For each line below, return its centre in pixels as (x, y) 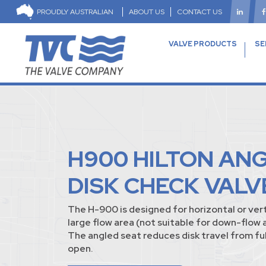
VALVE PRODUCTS (202, 44)
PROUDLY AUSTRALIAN (75, 12)
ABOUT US (147, 12)
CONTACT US (199, 12)
